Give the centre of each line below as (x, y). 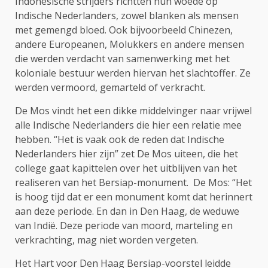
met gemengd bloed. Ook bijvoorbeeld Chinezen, (124, 30)
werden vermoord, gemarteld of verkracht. (110, 87)
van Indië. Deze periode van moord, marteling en (124, 225)
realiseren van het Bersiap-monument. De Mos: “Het (133, 182)
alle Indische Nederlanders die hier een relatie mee (128, 125)
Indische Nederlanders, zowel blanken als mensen (127, 15)
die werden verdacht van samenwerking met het (122, 58)
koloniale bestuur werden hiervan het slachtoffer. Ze (133, 73)
